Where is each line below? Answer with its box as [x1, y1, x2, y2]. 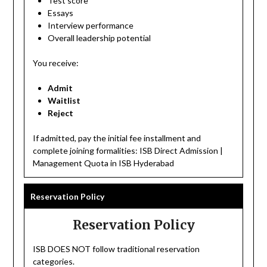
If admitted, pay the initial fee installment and [33, 132, 201, 143]
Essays [48, 7, 74, 18]
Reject [48, 107, 74, 118]
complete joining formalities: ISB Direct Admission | [33, 145, 223, 156]
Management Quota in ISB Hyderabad [33, 157, 175, 168]
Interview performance [48, 20, 134, 30]
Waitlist [48, 95, 81, 105]
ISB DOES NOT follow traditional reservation [33, 243, 200, 254]
